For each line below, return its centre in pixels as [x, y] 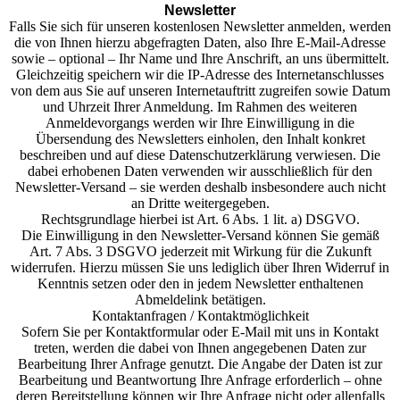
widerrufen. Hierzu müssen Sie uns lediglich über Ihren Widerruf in [200, 267]
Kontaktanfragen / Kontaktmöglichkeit [200, 316]
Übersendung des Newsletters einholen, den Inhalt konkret [200, 139]
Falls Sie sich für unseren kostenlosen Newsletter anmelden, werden [200, 26]
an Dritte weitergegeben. [200, 203]
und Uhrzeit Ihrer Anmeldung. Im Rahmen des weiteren [200, 107]
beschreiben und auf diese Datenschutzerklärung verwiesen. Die [200, 155]
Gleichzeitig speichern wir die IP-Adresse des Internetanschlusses [200, 75]
